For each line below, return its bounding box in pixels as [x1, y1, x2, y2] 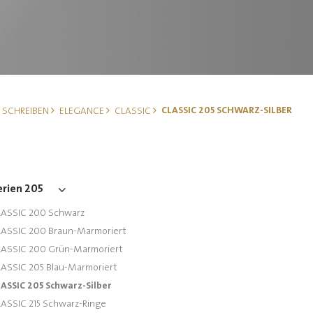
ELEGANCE [59, 105, 104, 117]
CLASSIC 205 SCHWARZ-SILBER [161, 105, 292, 116]
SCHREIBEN [1, 105, 49, 117]
